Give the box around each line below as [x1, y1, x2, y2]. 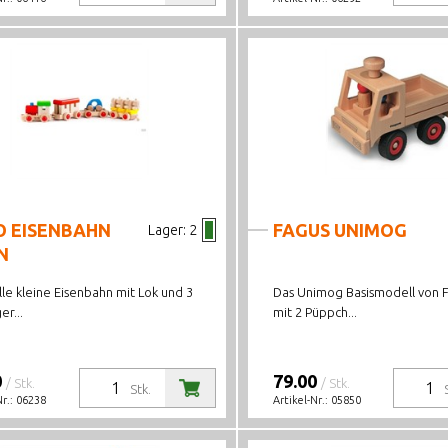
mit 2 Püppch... [272, 305, 357, 319]
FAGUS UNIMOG [272, 220, 407, 240]
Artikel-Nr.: [272, 394, 331, 406]
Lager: [147, 222, 186, 238]
